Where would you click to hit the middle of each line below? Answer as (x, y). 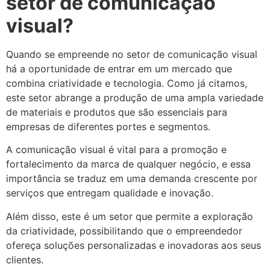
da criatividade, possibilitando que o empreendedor (124, 231)
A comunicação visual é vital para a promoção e (116, 150)
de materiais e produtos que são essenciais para (117, 112)
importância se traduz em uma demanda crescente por (132, 179)
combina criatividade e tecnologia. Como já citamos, (127, 83)
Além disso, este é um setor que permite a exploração (130, 216)
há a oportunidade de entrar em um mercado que (119, 68)
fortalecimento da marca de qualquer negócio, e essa (128, 164)
